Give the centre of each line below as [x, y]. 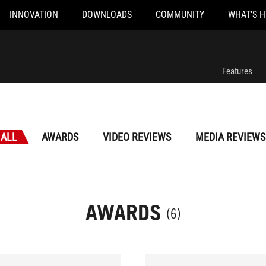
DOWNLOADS [107, 15]
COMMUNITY [180, 15]
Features [237, 71]
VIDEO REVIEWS [137, 137]
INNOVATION [34, 15]
